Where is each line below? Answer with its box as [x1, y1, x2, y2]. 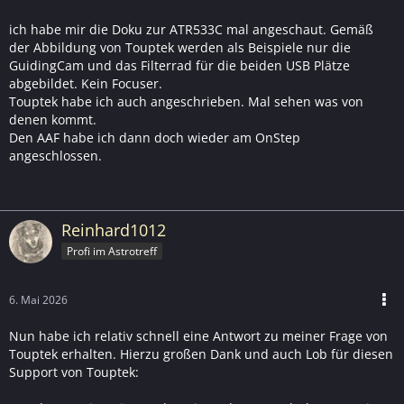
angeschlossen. [9, 147, 102, 164]
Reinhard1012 [61, 219, 166, 241]
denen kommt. [9, 111, 96, 128]
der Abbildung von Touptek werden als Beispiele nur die [9, 39, 351, 56]
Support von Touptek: [9, 363, 139, 381]
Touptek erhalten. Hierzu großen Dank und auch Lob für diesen [9, 345, 393, 363]
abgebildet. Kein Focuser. [9, 75, 162, 92]
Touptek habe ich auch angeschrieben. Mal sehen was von [9, 93, 363, 110]
